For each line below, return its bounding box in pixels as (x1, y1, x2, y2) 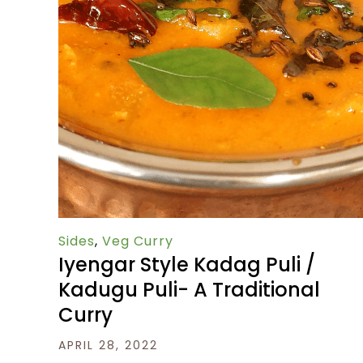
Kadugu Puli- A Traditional (58, 276, 320, 304)
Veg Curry (102, 232, 173, 251)
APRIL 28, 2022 (58, 337, 158, 354)
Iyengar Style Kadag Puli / (58, 251, 315, 279)
